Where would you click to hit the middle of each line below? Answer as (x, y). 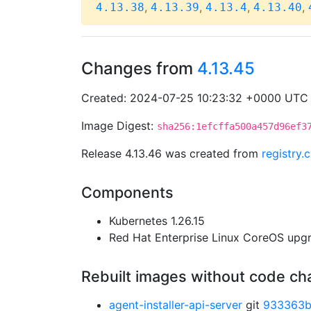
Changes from (139, 68)
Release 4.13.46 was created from (171, 153)
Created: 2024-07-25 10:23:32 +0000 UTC (195, 98)
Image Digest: (119, 126)
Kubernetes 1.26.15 (157, 221)
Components (127, 192)
